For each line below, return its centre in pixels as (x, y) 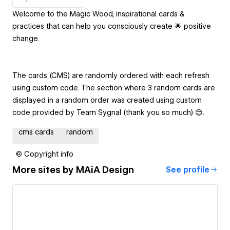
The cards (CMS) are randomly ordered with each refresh (111, 75)
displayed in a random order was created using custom (107, 100)
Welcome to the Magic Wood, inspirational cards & (98, 14)
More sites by (44, 170)
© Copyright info (45, 154)
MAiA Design (105, 170)
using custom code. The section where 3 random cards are (114, 88)
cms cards (36, 132)
